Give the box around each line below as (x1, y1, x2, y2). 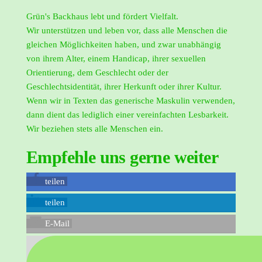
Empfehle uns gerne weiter (26, 147, 218, 167)
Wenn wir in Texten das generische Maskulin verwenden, (26, 96, 235, 106)
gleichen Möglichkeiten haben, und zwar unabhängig (26, 40, 221, 50)
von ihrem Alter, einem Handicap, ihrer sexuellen (26, 54, 206, 64)
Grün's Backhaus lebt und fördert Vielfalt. (26, 12, 178, 22)
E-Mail (45, 219, 70, 229)
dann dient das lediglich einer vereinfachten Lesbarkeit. (26, 110, 229, 120)
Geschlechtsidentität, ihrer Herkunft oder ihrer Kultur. (26, 82, 222, 92)
